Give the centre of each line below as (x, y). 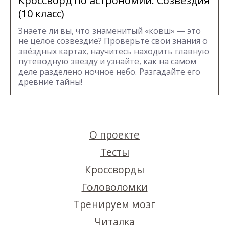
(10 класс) (41, 14)
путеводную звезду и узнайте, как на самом (107, 62)
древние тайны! (50, 82)
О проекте (114, 135)
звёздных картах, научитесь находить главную (114, 51)
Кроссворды (114, 170)
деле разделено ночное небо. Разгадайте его (109, 72)
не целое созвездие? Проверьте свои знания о (113, 41)
